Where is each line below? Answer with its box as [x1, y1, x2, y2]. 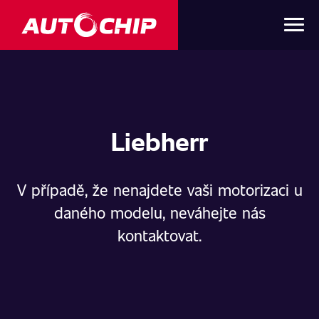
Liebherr [111, 122, 208, 158]
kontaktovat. [117, 224, 202, 246]
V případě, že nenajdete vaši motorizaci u [16, 178, 303, 200]
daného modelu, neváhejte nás [53, 201, 266, 223]
